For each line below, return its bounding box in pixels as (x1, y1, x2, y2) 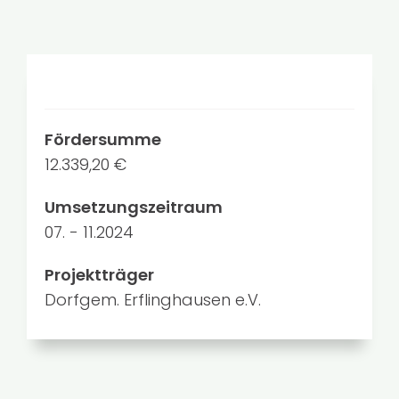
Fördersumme (44, 128, 161, 151)
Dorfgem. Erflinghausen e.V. (44, 289, 261, 312)
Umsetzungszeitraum (44, 196, 223, 219)
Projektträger (44, 264, 154, 287)
